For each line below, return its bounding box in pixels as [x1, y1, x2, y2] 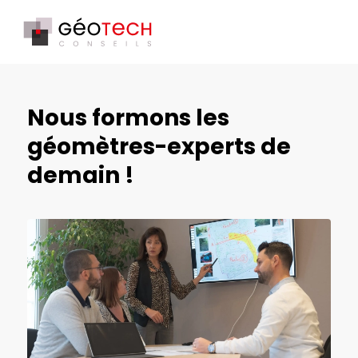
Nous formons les [26, 102, 229, 133]
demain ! [26, 160, 134, 191]
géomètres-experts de [26, 131, 291, 162]
